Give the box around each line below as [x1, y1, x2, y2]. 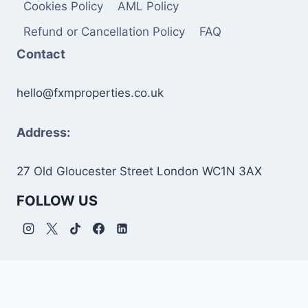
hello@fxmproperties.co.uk [16, 86, 164, 100]
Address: [16, 125, 70, 140]
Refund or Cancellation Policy [23, 24, 186, 38]
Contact [16, 47, 65, 61]
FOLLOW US [16, 192, 98, 209]
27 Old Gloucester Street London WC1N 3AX [16, 164, 262, 178]
